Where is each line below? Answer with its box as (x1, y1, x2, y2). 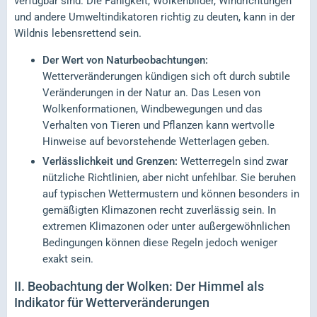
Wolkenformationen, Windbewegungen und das (42, 103, 263, 116)
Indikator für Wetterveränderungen (14, 295, 209, 311)
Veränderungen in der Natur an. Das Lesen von (42, 86, 260, 100)
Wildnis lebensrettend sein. (14, 27, 142, 40)
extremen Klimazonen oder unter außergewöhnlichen (42, 220, 290, 234)
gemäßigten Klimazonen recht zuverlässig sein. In (42, 204, 276, 217)
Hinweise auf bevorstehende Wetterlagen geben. (42, 135, 270, 149)
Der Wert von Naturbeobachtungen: (42, 54, 208, 67)
